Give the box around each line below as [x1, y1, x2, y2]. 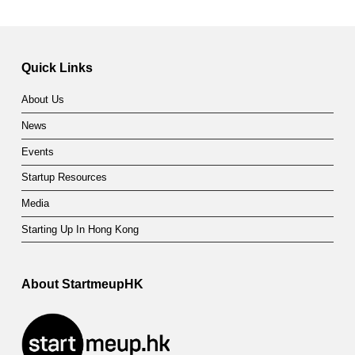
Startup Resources [21, 172, 107, 184]
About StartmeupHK [21, 277, 143, 292]
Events [21, 146, 54, 158]
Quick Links [21, 59, 93, 74]
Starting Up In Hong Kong [21, 223, 139, 235]
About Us [21, 94, 64, 106]
